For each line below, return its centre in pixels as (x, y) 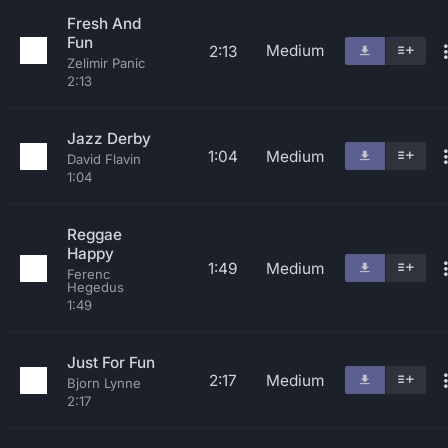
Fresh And (104, 23)
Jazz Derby (109, 138)
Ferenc (88, 274)
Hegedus (95, 287)
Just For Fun (111, 362)
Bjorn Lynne (104, 383)
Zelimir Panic (106, 63)
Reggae (94, 234)
